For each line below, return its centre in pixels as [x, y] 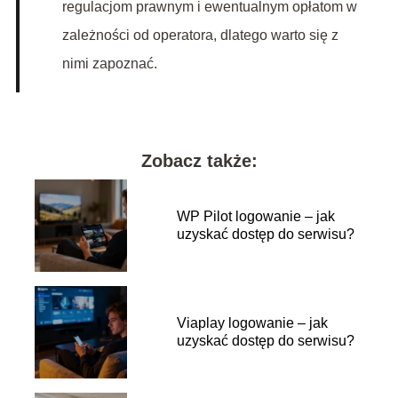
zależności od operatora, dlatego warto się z [200, 36]
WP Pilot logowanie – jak [255, 217]
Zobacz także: [199, 161]
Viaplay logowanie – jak [252, 323]
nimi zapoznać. [109, 64]
